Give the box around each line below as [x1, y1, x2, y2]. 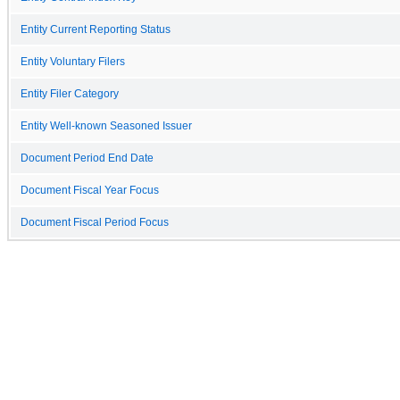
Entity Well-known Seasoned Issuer [21, 120, 192, 131]
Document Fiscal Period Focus [21, 216, 169, 228]
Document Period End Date [21, 152, 154, 163]
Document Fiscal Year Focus [21, 184, 159, 196]
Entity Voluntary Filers [21, 55, 125, 67]
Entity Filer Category [21, 87, 119, 99]
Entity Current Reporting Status [21, 23, 171, 35]
